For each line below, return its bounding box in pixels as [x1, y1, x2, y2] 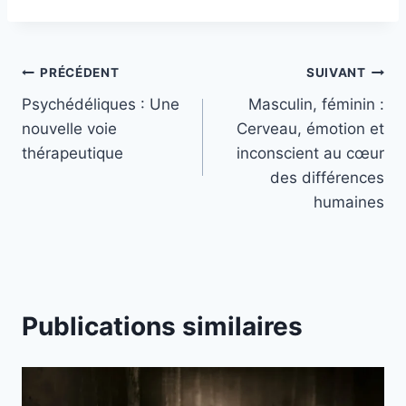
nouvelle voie [22, 119, 117, 138]
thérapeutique [22, 143, 123, 162]
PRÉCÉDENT [40, 65, 120, 81]
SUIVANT [305, 65, 366, 81]
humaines [314, 192, 384, 211]
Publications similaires [22, 310, 303, 342]
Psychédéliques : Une [22, 94, 179, 113]
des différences [270, 168, 384, 187]
